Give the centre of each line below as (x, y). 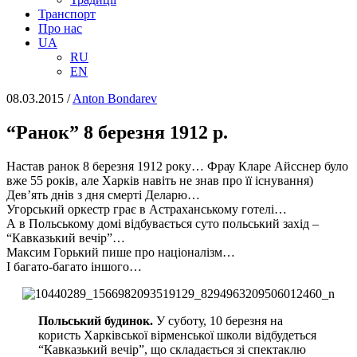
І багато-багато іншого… (74, 266)
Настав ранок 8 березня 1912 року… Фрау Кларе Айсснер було (177, 166)
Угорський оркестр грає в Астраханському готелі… (147, 209)
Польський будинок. (97, 320)
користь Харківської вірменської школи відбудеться (177, 335)
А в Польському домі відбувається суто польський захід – (163, 223)
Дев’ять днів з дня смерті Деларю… (103, 194)
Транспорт (67, 14)
